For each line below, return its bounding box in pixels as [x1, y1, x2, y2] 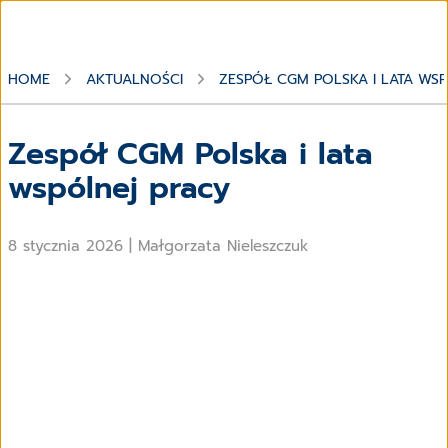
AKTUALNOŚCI [86, 68, 183, 90]
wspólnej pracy [8, 164, 230, 211]
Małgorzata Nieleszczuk [138, 234, 309, 257]
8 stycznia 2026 [8, 234, 129, 257]
